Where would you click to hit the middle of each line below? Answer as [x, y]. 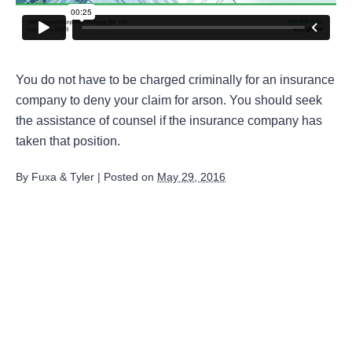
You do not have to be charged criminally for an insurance [175, 79]
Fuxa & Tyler [63, 176]
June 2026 [80, 329]
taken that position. [68, 141]
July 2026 [77, 301]
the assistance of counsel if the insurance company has [169, 120]
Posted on [130, 176]
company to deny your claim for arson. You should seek [169, 100]
